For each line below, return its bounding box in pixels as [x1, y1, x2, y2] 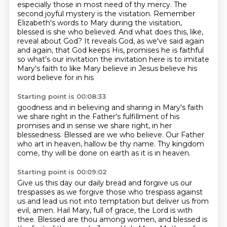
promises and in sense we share [17, 121, 132, 130]
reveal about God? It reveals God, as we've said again [17, 36, 204, 46]
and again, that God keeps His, [17, 46, 127, 55]
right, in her [131, 121, 172, 130]
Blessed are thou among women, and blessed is [37, 215, 207, 224]
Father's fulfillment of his [92, 112, 179, 121]
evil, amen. [17, 206, 57, 215]
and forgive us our [128, 178, 192, 187]
